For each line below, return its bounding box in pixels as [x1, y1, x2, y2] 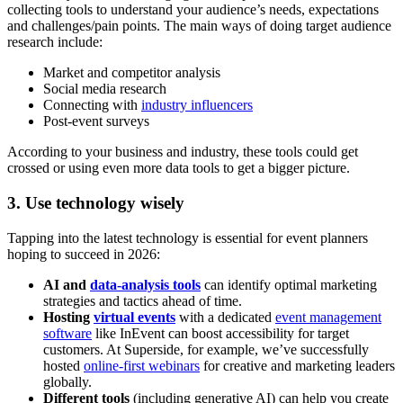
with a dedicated [175, 309, 275, 325]
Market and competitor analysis [43, 65, 220, 81]
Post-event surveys [43, 113, 149, 130]
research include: [7, 34, 103, 50]
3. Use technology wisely [7, 193, 184, 212]
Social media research [43, 81, 166, 97]
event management [275, 309, 381, 325]
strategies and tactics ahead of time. [43, 292, 242, 309]
